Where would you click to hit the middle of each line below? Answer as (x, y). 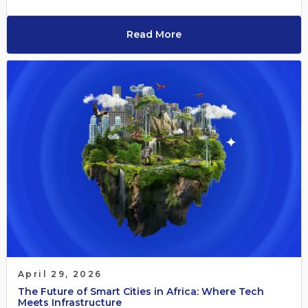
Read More (154, 35)
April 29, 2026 (60, 274)
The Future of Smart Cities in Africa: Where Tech (141, 291)
